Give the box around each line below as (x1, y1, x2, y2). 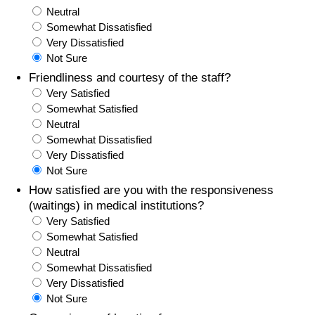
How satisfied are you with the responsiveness (29, 183, 274, 197)
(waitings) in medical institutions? (29, 198, 204, 212)
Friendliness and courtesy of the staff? (29, 70, 231, 84)
